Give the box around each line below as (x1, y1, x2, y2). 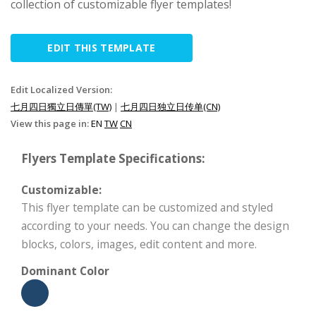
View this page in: (11, 116, 91, 130)
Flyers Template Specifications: (21, 150, 205, 166)
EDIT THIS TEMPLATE (47, 40, 156, 54)
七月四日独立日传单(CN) (121, 99, 220, 113)
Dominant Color (21, 262, 109, 279)
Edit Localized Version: (11, 83, 112, 96)
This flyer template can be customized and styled (21, 199, 273, 215)
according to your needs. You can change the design (21, 217, 289, 233)
